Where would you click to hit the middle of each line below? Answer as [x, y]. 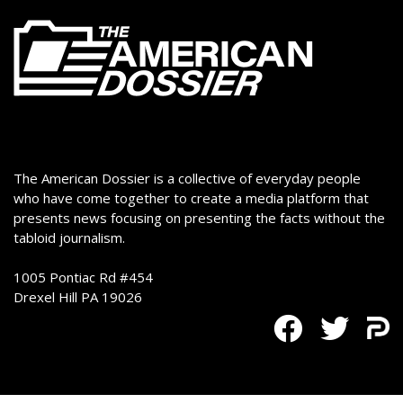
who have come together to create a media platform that [191, 198]
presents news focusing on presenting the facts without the [199, 218]
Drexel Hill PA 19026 [78, 297]
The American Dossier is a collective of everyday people [187, 179]
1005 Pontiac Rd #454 [83, 278]
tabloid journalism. [69, 238]
